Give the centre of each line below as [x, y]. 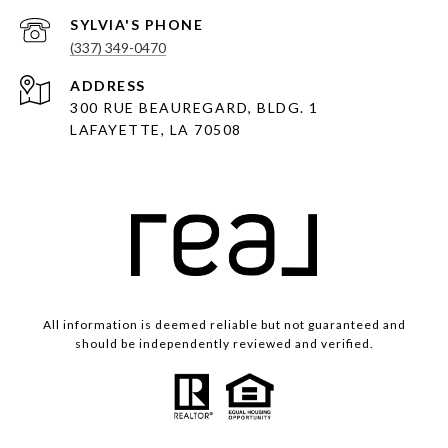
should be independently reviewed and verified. [224, 344]
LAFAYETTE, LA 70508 [156, 130]
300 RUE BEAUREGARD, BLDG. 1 [194, 108]
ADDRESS [108, 86]
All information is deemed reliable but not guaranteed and [224, 325]
